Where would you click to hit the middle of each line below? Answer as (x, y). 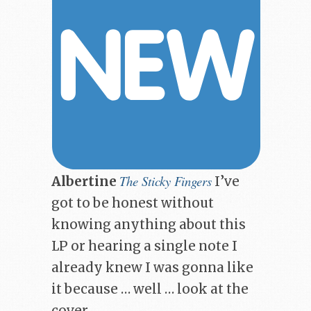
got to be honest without (133, 203)
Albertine (84, 182)
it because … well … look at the (150, 289)
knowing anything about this (149, 225)
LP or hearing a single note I (144, 246)
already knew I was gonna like (152, 268)
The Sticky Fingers (166, 181)
